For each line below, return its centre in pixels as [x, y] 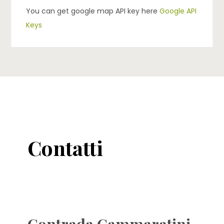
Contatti [65, 147]
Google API [178, 11]
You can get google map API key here [93, 11]
